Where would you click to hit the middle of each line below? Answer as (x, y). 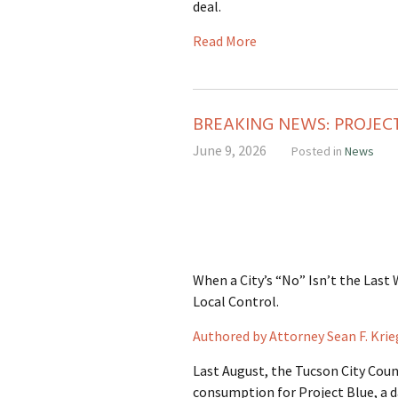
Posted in (318, 151)
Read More (225, 41)
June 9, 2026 (230, 150)
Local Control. (236, 301)
